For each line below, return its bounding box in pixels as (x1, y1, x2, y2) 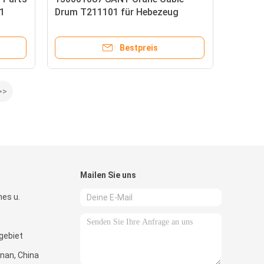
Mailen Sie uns (80, 170, 136, 180)
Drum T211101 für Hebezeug (55, 6, 179, 18)
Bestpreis (119, 43, 158, 52)
